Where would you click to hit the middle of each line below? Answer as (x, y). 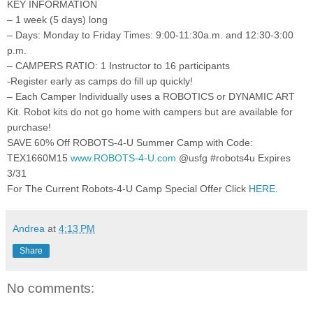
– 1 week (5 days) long (57, 19)
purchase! (29, 127)
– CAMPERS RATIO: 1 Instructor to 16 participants (118, 65)
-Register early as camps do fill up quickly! (100, 81)
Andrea (29, 228)
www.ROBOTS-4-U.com (123, 158)
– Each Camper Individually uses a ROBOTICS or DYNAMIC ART (151, 96)
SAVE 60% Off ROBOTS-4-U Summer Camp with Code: (130, 142)
